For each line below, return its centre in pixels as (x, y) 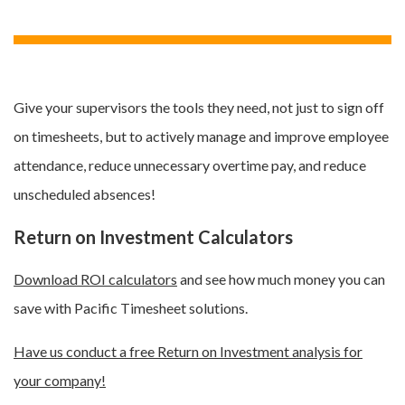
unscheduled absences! (85, 194)
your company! (60, 381)
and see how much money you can (281, 279)
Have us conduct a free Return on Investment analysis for (188, 352)
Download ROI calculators (95, 279)
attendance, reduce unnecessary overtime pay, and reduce (190, 165)
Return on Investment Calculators (153, 237)
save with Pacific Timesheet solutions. (131, 308)
